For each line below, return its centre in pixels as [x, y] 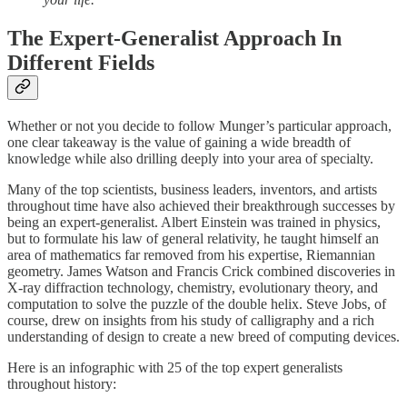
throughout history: [62, 383]
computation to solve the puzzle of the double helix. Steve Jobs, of [197, 303]
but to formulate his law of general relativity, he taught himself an [193, 238]
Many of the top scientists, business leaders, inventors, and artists [192, 189]
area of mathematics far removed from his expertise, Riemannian [191, 254]
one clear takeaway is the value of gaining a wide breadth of [179, 142]
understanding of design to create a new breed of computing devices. [203, 336]
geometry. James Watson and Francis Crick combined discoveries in [201, 271]
